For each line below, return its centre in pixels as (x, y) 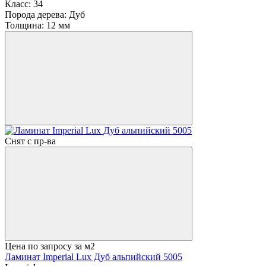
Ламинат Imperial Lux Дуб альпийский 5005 (94, 257)
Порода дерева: (36, 15)
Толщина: (24, 26)
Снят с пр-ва (30, 141)
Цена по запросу (38, 246)
